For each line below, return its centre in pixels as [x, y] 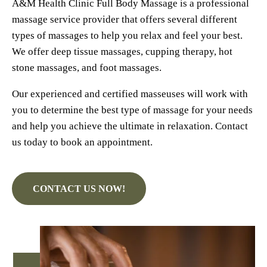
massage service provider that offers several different [125, 19]
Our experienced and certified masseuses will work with [130, 94]
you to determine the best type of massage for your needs [132, 110]
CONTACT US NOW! [79, 189]
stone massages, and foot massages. [87, 68]
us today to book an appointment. [82, 142]
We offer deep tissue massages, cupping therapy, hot [122, 52]
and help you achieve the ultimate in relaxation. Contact [130, 126]
